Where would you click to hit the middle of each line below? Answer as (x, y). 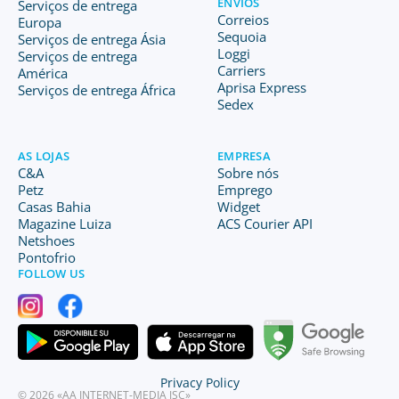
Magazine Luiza (65, 224)
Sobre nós (248, 173)
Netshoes (46, 240)
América (43, 73)
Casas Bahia (54, 207)
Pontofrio (47, 257)
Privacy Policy (199, 383)
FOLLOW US (52, 273)
